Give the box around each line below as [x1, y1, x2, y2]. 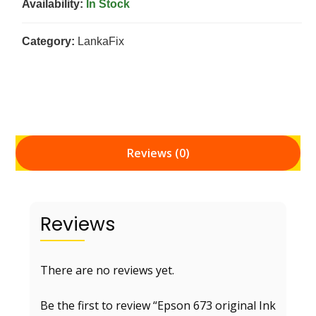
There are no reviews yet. [40, 262, 174, 278]
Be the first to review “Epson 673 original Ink [40, 297, 276, 313]
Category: [22, 35, 75, 47]
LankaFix [75, 35, 124, 47]
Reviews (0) [126, 145, 190, 161]
